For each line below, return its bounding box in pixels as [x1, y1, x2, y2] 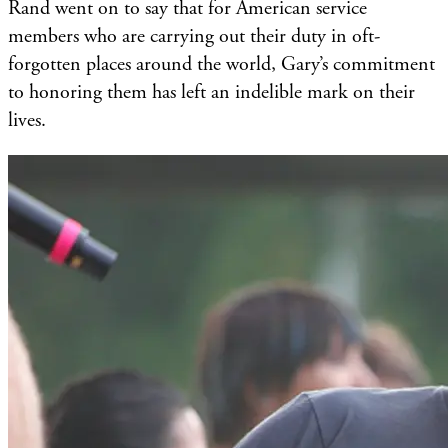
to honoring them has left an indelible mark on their [8, 79, 415, 105]
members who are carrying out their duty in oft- [8, 23, 380, 49]
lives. [8, 107, 46, 133]
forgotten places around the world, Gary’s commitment [8, 51, 435, 77]
